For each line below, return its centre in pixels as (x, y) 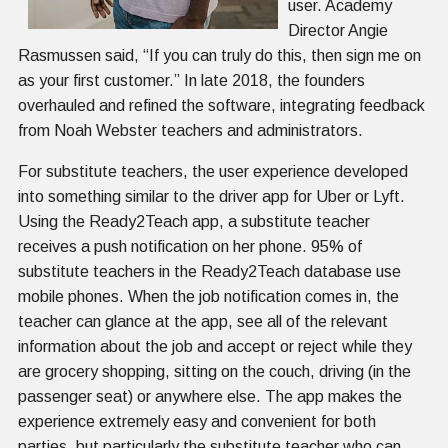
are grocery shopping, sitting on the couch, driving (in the (214, 371)
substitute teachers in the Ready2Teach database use (209, 271)
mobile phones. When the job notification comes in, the (208, 296)
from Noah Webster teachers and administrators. (190, 130)
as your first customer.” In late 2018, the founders (191, 80)
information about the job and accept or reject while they (215, 346)
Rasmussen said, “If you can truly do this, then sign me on (219, 55)
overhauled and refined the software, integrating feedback (221, 105)
